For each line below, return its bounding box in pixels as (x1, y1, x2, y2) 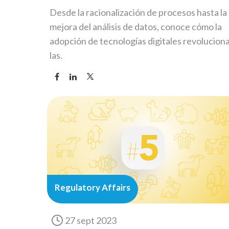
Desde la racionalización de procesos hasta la (50, 7, 227, 18)
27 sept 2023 (65, 215, 117, 226)
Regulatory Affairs (55, 182, 130, 193)
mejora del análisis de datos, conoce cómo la (50, 21, 222, 33)
